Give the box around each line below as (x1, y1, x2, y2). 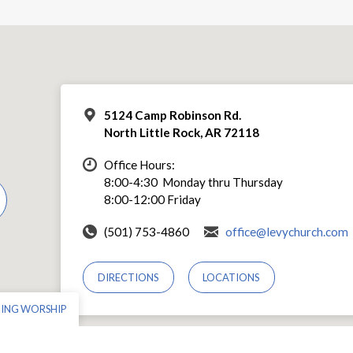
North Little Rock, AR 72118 (104, 125, 259, 140)
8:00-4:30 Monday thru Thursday (104, 175, 283, 190)
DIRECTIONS (97, 271, 159, 284)
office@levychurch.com (225, 225, 348, 240)
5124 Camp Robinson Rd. (104, 108, 241, 123)
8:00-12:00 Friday (104, 192, 201, 207)
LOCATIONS (203, 271, 261, 284)
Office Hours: (104, 158, 175, 173)
